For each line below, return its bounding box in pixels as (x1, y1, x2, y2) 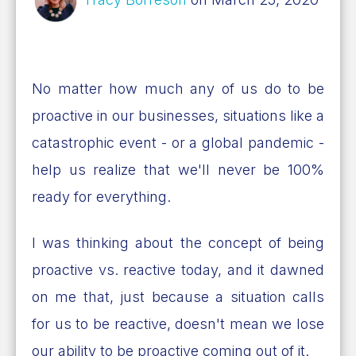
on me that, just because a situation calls (32, 288, 324, 305)
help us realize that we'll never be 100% (32, 161, 324, 178)
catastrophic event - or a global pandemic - (32, 133, 324, 151)
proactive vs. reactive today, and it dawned (32, 261, 324, 278)
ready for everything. (32, 188, 175, 205)
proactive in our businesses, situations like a (32, 106, 324, 124)
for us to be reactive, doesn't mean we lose (32, 315, 324, 332)
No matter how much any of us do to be (32, 79, 324, 97)
